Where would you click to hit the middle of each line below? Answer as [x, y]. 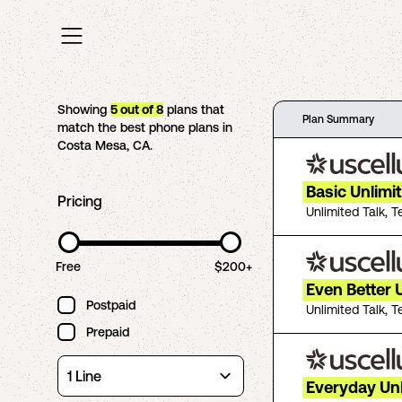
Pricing [80, 201]
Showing [84, 109]
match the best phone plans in [145, 127]
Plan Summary [338, 119]
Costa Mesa [92, 145]
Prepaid [108, 332]
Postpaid [111, 305]
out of [137, 109]
